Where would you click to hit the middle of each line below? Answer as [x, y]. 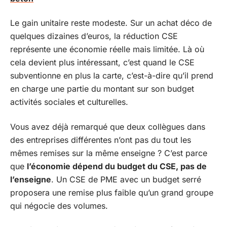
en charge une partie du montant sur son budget [102, 89]
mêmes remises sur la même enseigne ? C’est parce [109, 153]
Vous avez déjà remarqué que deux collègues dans [108, 126]
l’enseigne [31, 179]
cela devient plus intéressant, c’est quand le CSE [102, 62]
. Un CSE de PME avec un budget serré [126, 179]
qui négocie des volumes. [59, 205]
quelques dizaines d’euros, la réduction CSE [94, 36]
